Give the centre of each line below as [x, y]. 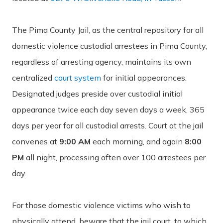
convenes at [36, 141]
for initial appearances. [144, 77]
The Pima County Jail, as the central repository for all [108, 30]
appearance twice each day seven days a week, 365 [108, 109]
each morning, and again [138, 141]
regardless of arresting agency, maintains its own [102, 61]
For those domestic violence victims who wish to [101, 205]
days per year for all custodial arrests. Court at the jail [108, 125]
